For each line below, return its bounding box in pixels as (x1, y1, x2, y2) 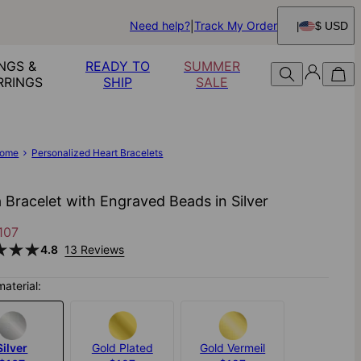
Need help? (130, 19, 190, 32)
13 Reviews (64, 243, 125, 257)
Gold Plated (91, 341, 153, 355)
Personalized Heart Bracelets (31, 147, 164, 159)
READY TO (85, 58, 150, 74)
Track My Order (194, 19, 277, 32)
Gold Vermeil (200, 341, 266, 355)
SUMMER (183, 58, 240, 74)
